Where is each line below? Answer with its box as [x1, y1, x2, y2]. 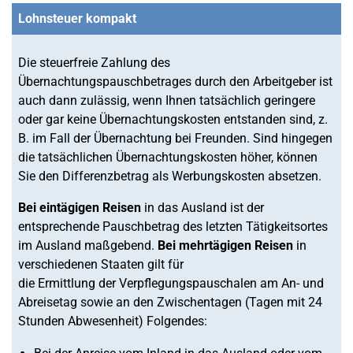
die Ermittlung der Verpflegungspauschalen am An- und [18, 276, 324, 291]
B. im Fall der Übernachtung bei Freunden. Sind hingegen [18, 131, 333, 146]
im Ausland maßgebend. [18, 238, 158, 253]
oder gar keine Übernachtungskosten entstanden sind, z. [18, 112, 328, 127]
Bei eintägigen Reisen [18, 200, 141, 215]
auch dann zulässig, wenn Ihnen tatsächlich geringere [18, 93, 315, 108]
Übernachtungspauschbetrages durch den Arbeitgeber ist [18, 74, 333, 89]
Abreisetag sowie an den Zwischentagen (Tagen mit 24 [18, 295, 322, 310]
